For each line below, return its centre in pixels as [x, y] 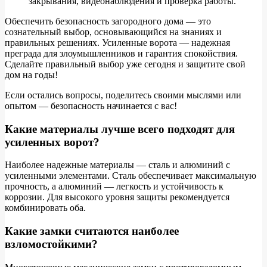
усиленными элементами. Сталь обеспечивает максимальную [131, 176]
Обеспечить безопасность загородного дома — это [108, 21]
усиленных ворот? [52, 142]
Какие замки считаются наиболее [92, 231]
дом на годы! [31, 74]
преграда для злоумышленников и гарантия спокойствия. [121, 53]
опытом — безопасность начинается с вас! [91, 105]
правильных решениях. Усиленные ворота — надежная [117, 42]
